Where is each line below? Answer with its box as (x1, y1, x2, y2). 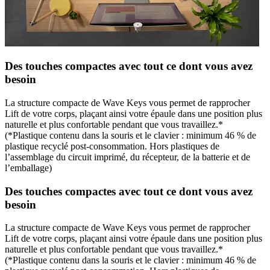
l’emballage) (5, 163, 52, 174)
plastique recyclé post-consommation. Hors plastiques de (5, 141, 219, 152)
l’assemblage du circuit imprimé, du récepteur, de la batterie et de (5, 152, 250, 163)
